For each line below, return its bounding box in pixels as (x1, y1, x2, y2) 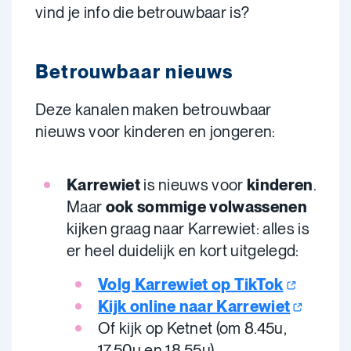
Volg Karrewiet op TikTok (98, 275, 284, 294)
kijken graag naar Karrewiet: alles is (67, 219, 309, 238)
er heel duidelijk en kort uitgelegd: (67, 241, 299, 260)
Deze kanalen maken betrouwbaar (35, 100, 272, 119)
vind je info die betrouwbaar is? (35, 3, 250, 22)
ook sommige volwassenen (105, 197, 307, 216)
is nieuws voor (139, 175, 248, 194)
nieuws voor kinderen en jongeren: (35, 122, 276, 141)
